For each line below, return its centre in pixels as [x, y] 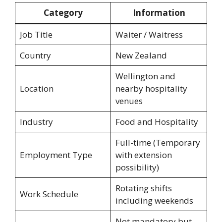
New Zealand [141, 55]
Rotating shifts [143, 188]
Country [35, 55]
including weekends [154, 201]
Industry [36, 122]
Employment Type [56, 155]
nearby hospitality [151, 89]
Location [36, 89]
